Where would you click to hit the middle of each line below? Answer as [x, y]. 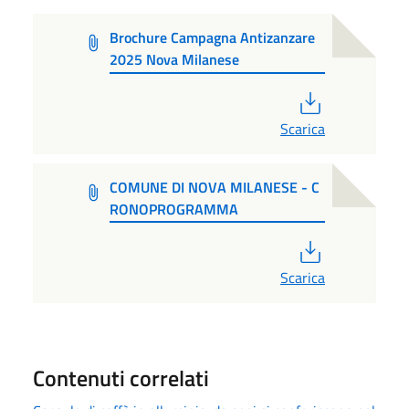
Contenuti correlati [121, 378]
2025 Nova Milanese [175, 59]
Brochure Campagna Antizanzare [213, 37]
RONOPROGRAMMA [174, 209]
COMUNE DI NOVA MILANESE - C [215, 187]
